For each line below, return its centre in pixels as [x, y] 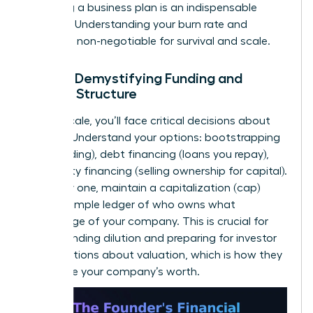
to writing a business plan [92, 7]
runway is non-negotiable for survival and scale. [148, 41]
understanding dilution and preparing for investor [151, 238]
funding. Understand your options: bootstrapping [153, 137]
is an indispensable [207, 7]
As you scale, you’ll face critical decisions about [148, 121]
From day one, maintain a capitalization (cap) [143, 188]
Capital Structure [81, 93]
